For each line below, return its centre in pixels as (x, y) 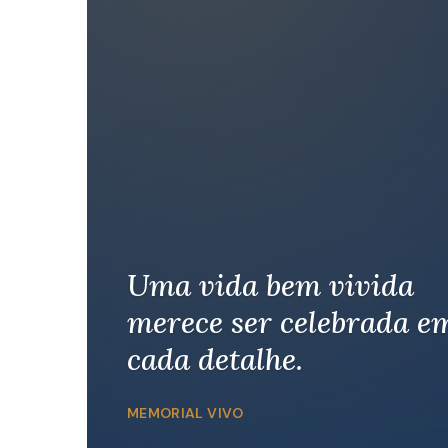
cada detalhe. (215, 358)
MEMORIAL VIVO (185, 412)
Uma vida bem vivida (270, 284)
